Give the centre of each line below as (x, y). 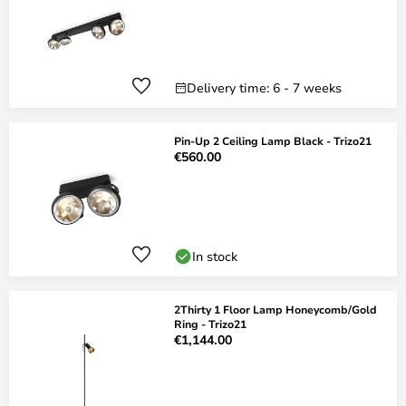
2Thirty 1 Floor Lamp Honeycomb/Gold (275, 309)
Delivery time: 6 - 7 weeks (264, 87)
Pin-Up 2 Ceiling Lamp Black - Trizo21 (273, 140)
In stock (215, 256)
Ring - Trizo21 (210, 324)
